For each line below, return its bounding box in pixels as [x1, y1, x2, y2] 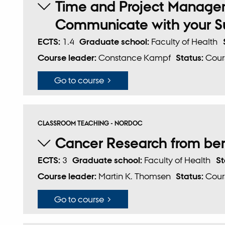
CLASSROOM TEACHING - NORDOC [37, 120, 143, 128]
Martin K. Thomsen [98, 171, 171, 182]
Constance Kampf [98, 52, 171, 63]
